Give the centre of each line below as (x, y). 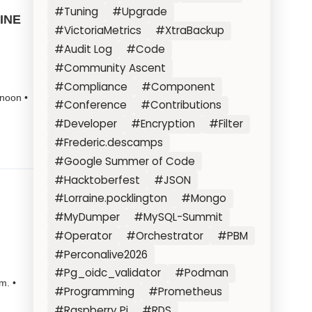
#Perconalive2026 (101, 254)
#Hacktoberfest (97, 180)
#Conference (91, 105)
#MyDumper (87, 217)
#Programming (95, 292)
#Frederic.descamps (109, 142)
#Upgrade (140, 12)
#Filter (226, 124)
